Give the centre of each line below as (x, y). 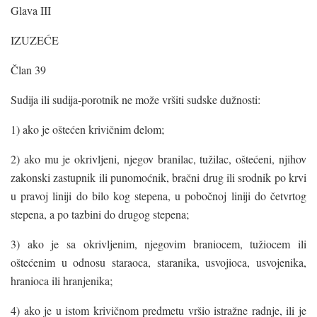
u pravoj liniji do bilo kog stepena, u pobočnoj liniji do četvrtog (158, 195)
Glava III (31, 10)
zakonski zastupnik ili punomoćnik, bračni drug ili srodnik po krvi (158, 177)
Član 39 (28, 69)
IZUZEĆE (35, 40)
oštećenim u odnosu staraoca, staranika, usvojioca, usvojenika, (158, 262)
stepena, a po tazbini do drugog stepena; (100, 214)
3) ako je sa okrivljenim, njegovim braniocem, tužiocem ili (158, 243)
